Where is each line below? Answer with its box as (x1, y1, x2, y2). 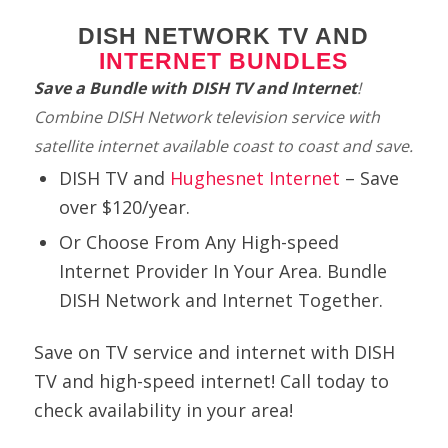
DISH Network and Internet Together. (58, 287, 383, 312)
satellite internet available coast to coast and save (33, 134, 409, 157)
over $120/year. (58, 194, 190, 219)
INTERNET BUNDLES (99, 47, 349, 74)
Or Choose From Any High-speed (58, 229, 339, 254)
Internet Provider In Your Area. (58, 258, 327, 283)
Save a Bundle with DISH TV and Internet (33, 76, 357, 99)
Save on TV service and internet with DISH (33, 339, 395, 364)
